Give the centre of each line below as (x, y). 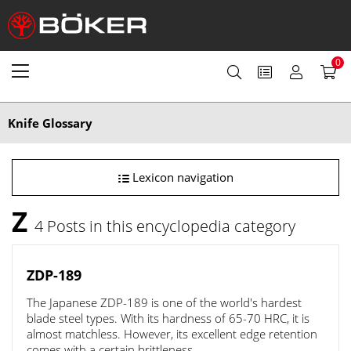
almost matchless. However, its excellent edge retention (172, 334)
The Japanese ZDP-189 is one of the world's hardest (164, 302)
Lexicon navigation (181, 177)
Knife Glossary (50, 123)
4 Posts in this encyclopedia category (165, 226)
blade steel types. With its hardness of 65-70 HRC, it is (168, 318)
